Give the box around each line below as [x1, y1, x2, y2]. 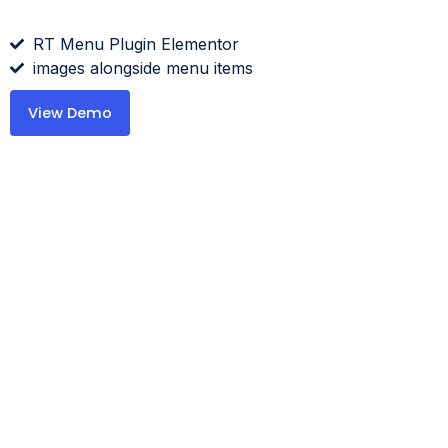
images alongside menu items [32, 58, 253, 78]
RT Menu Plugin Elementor [32, 34, 239, 54]
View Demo [28, 103, 112, 123]
